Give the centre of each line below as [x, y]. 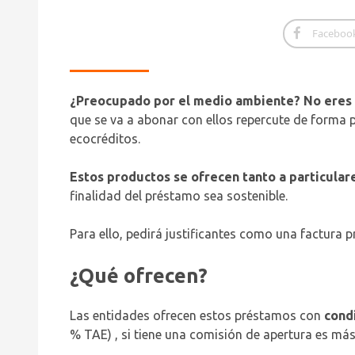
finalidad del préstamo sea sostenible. [179, 196]
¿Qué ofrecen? [139, 275]
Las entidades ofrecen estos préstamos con [195, 316]
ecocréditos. [107, 139]
